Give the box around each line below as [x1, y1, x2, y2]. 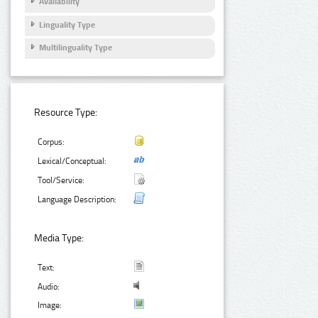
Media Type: [34, 232, 84, 245]
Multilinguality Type [39, 43, 112, 53]
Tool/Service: [38, 175, 85, 186]
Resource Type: [34, 106, 98, 119]
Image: [38, 300, 62, 311]
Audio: [38, 282, 60, 292]
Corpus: [38, 137, 65, 148]
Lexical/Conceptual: [38, 156, 107, 167]
